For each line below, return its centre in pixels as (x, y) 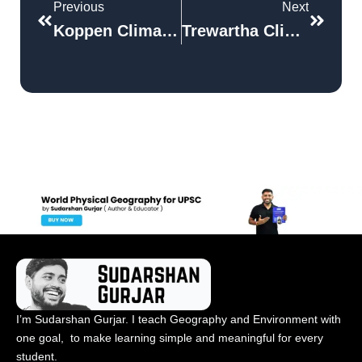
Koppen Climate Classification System (170, 31)
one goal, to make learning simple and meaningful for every (170, 338)
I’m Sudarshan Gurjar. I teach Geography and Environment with (179, 319)
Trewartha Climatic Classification (292, 31)
